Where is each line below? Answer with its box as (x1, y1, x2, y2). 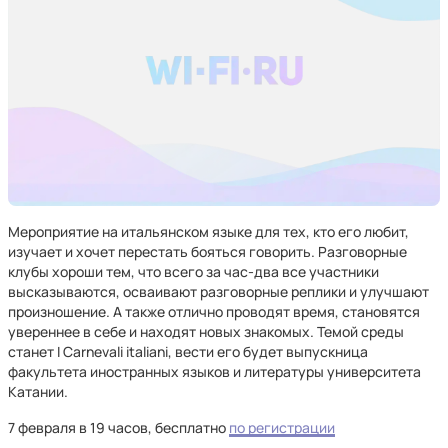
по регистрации (229, 418, 335, 437)
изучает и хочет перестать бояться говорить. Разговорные (8, 242, 407, 261)
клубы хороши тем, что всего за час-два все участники (8, 262, 379, 281)
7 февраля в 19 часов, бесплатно (8, 418, 229, 437)
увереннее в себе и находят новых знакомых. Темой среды (8, 322, 404, 341)
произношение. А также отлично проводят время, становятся (8, 302, 420, 321)
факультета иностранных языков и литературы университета (8, 362, 421, 381)
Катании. (8, 382, 68, 401)
